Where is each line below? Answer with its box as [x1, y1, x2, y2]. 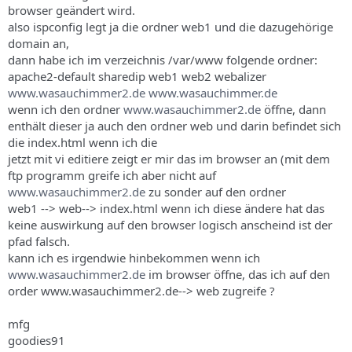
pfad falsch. [8, 233, 70, 249]
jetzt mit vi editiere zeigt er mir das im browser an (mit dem [8, 150, 330, 167]
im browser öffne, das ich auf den [145, 266, 330, 282]
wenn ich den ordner [8, 101, 123, 117]
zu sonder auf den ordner [145, 183, 286, 200]
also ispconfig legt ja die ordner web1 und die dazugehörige [8, 18, 333, 35]
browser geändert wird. [8, 2, 135, 18]
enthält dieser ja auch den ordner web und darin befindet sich [8, 117, 341, 134]
